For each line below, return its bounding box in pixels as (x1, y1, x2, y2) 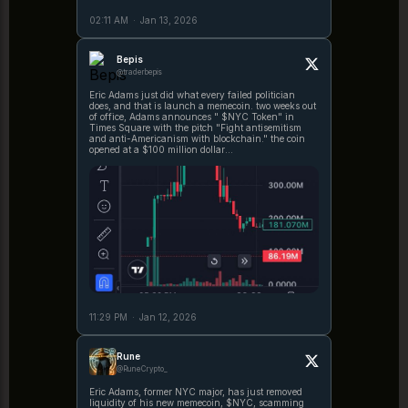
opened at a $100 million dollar (89, 143, 225, 155)
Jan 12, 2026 (139, 311, 197, 322)
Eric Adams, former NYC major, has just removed (89, 385, 302, 397)
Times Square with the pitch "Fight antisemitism (89, 121, 301, 133)
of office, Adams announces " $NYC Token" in (89, 110, 294, 122)
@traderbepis (117, 66, 162, 76)
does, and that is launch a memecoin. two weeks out (89, 99, 256, 111)
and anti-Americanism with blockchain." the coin (89, 132, 270, 144)
